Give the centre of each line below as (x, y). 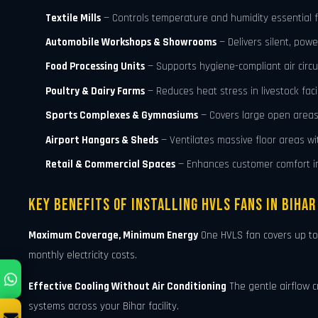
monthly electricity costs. (83, 256)
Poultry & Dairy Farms (95, 91)
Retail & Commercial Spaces (110, 164)
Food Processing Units (95, 67)
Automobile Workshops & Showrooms (131, 42)
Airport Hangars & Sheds (102, 140)
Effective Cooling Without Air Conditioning (127, 287)
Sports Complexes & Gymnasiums (122, 116)
